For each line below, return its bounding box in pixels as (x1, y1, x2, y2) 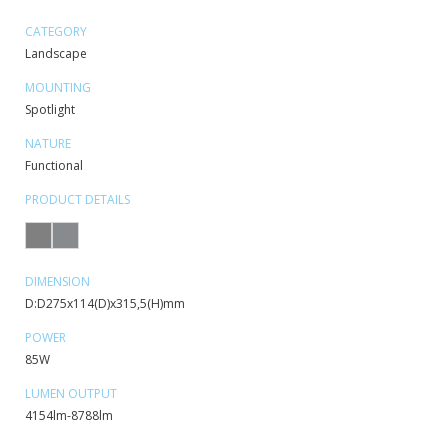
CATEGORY (25, 22, 87, 40)
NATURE (25, 134, 71, 152)
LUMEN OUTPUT (25, 384, 117, 402)
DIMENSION (25, 272, 90, 290)
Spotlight (25, 100, 75, 118)
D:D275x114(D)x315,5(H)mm (25, 294, 185, 312)
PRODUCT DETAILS (25, 190, 130, 208)
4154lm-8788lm (25, 406, 113, 424)
